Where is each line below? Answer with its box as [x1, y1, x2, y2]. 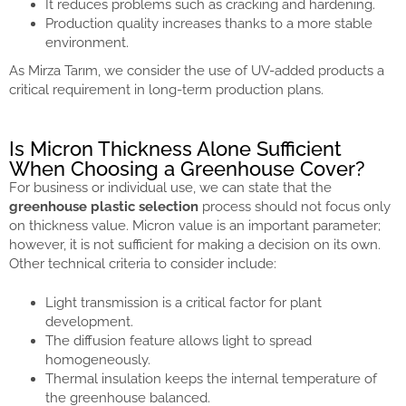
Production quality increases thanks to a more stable [45, 15, 372, 33]
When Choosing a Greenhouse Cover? [9, 156, 365, 180]
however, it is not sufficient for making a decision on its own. [9, 236, 381, 253]
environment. [45, 34, 129, 52]
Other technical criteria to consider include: [9, 255, 276, 272]
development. [45, 314, 133, 331]
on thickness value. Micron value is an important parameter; [9, 217, 381, 234]
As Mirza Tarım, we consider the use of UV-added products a [9, 63, 384, 80]
